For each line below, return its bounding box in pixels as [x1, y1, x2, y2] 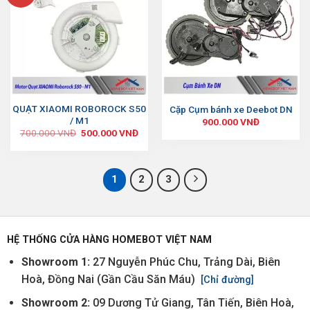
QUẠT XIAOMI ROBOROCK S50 [12, 102, 146, 114]
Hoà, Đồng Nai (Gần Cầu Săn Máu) [21, 272, 198, 286]
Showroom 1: [21, 255, 93, 268]
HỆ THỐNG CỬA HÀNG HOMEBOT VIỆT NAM [6, 233, 212, 246]
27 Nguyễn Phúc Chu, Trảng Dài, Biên [92, 255, 280, 268]
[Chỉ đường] [197, 273, 254, 286]
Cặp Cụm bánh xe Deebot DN [169, 103, 293, 115]
